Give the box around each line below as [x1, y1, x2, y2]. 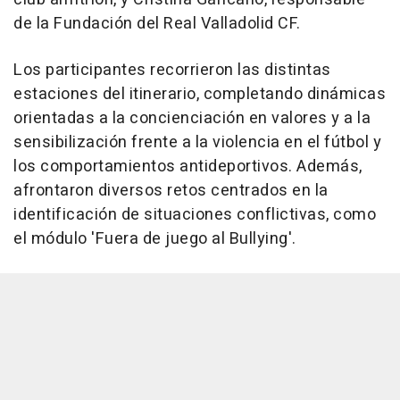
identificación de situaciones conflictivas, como [13, 203, 376, 228]
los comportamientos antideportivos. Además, [13, 154, 362, 179]
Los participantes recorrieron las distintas [13, 58, 331, 83]
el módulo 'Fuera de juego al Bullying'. [13, 227, 296, 252]
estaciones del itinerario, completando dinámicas [13, 82, 386, 107]
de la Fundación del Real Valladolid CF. [13, 12, 301, 37]
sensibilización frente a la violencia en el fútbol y [13, 130, 381, 155]
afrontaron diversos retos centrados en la [13, 179, 329, 204]
